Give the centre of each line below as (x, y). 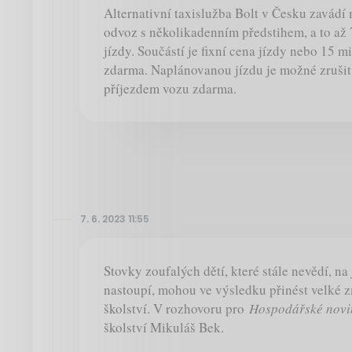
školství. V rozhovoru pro (176, 309)
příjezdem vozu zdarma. (170, 89)
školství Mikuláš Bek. (164, 328)
